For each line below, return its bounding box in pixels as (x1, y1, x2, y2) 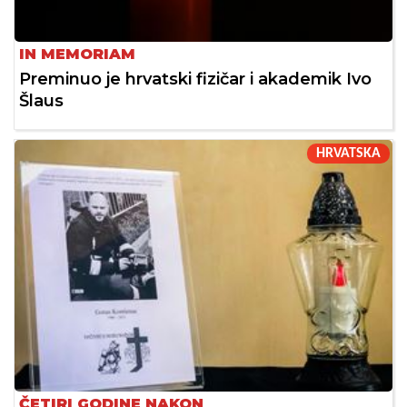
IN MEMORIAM (19, 45, 135, 63)
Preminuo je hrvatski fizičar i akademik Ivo (19, 68, 372, 89)
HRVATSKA (316, 145, 381, 161)
